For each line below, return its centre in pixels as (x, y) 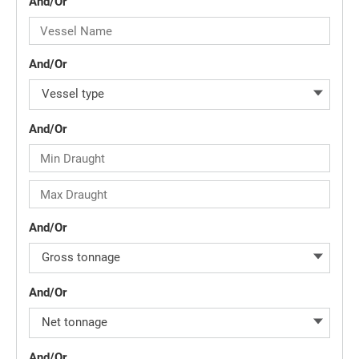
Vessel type (73, 93)
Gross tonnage (81, 257)
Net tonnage (75, 322)
